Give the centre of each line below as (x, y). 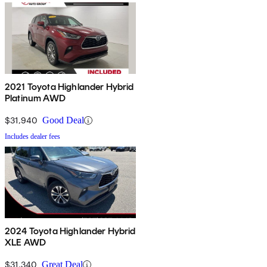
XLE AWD (26, 243)
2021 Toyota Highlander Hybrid (69, 87)
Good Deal (63, 120)
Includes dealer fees (32, 137)
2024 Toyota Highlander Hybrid (70, 231)
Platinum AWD (35, 98)
